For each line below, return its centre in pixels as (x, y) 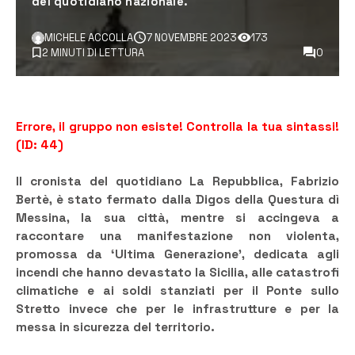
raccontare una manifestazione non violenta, (177, 237)
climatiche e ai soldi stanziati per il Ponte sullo (177, 291)
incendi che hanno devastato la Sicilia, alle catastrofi (177, 273)
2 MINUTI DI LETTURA (93, 53)
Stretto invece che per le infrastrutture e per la (177, 309)
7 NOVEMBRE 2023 (192, 38)
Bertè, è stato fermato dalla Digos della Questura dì (177, 200)
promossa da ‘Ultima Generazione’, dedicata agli (177, 255)
